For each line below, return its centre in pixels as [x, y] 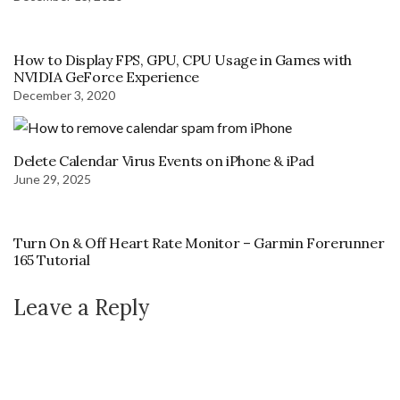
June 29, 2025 [52, 179]
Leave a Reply [81, 308]
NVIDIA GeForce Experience [107, 77]
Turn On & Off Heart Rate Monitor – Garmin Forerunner [199, 243]
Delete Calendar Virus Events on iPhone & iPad [164, 161]
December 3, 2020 [64, 96]
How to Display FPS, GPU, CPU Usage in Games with [183, 60]
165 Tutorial [52, 260]
